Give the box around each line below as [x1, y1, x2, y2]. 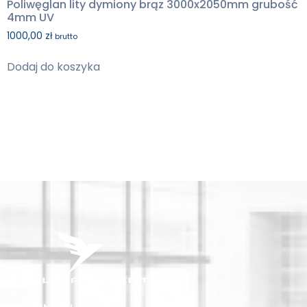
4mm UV [7, 10, 54, 26]
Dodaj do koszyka [7, 59, 100, 75]
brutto [55, 31, 77, 42]
